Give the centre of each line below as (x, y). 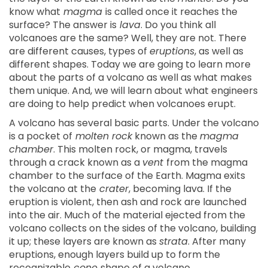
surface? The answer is (63, 25)
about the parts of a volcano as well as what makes (130, 78)
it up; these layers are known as (84, 242)
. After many (217, 242)
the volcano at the (53, 189)
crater (112, 189)
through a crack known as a (76, 163)
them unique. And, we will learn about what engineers (133, 91)
